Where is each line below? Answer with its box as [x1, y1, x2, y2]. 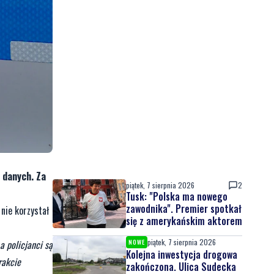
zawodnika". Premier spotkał [126, 201, 242, 216]
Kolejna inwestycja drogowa [126, 247, 237, 262]
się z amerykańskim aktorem [126, 213, 242, 228]
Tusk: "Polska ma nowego [126, 189, 228, 204]
